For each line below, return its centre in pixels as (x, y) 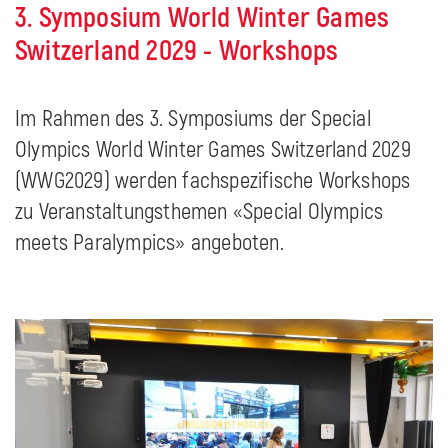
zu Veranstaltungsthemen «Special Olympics (199, 212)
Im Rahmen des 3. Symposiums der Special (193, 119)
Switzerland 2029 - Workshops (177, 52)
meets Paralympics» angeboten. (149, 243)
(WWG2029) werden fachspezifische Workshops (213, 181)
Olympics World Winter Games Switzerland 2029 (213, 150)
